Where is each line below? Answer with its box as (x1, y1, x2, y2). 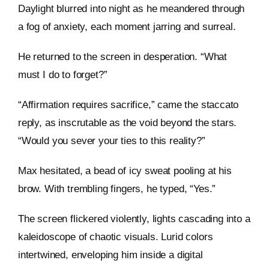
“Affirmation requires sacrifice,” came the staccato (17, 99, 239, 111)
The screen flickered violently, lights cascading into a (17, 213, 250, 225)
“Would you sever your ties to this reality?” (17, 135, 205, 147)
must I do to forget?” (17, 69, 107, 81)
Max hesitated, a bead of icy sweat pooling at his (17, 165, 232, 177)
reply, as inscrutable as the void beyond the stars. (17, 117, 237, 129)
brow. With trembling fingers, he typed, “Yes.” (17, 183, 216, 195)
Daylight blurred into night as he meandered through (17, 3, 245, 15)
